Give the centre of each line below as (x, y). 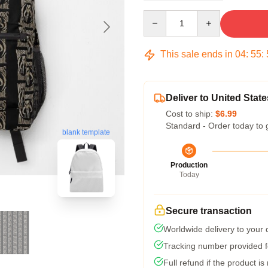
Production (189, 165)
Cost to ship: (191, 114)
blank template (86, 133)
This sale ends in (197, 54)
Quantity (159, 16)
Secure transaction (209, 211)
